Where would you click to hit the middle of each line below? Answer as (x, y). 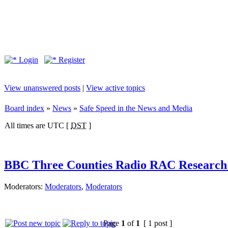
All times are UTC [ (38, 125)
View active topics (116, 88)
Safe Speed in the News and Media (136, 108)
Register (71, 60)
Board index (24, 108)
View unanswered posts (42, 88)
